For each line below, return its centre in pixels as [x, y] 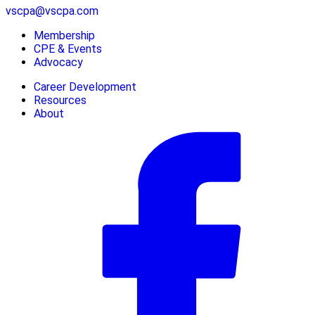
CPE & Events [68, 49]
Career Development [85, 86]
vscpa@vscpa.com [52, 11]
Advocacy [58, 62]
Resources [60, 100]
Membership [64, 35]
